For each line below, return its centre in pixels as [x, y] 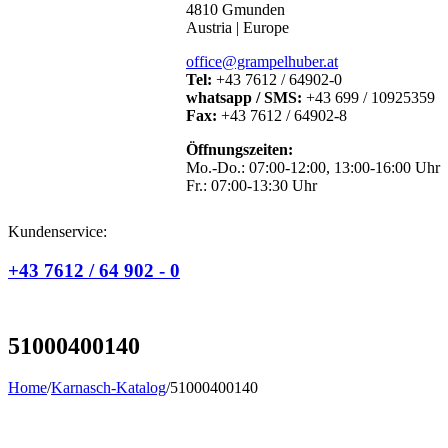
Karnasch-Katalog [108, 388]
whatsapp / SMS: [244, 98]
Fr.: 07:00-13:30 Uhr [251, 186]
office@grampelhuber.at [262, 62]
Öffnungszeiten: [239, 150]
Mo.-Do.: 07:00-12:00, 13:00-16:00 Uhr [313, 168]
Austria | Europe [237, 28]
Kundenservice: [57, 232]
